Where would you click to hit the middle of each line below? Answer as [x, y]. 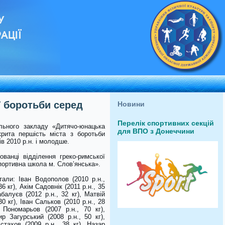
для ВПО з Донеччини [156, 131]
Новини [131, 104]
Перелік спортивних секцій [166, 123]
